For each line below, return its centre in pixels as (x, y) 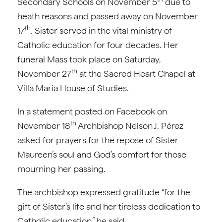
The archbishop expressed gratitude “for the (104, 192)
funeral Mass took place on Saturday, (89, 59)
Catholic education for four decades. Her (98, 45)
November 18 (44, 126)
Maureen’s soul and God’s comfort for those (102, 154)
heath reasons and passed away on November (108, 16)
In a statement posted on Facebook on (92, 111)
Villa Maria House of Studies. (73, 88)
